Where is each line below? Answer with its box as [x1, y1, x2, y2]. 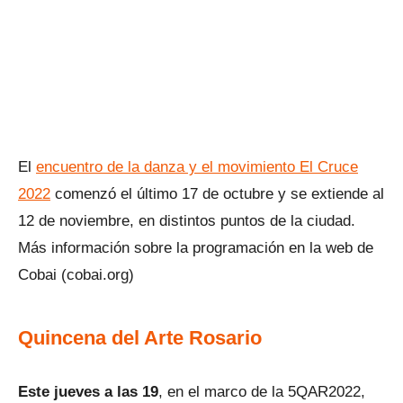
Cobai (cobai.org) [18, 266, 134, 283]
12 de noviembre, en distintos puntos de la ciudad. [18, 212, 355, 229]
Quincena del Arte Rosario [18, 327, 262, 349]
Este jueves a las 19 [18, 383, 158, 400]
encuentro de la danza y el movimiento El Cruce [36, 158, 358, 175]
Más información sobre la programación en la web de [18, 239, 373, 256]
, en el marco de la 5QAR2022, [158, 383, 365, 400]
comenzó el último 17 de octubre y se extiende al [50, 185, 384, 202]
